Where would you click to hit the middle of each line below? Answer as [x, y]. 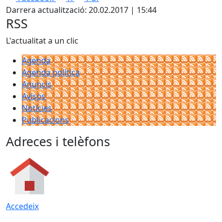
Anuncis [37, 84]
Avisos [34, 96]
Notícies [37, 108]
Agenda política [51, 72]
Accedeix [22, 206]
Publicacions [45, 120]
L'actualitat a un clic [42, 41]
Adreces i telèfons [58, 141]
